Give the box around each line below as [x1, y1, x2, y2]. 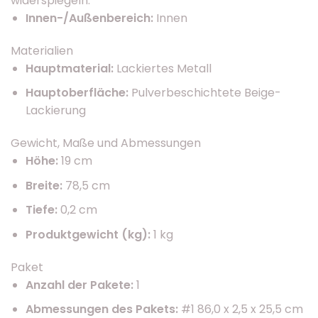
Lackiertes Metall [113, 60, 212, 77]
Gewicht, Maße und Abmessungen [11, 135, 201, 152]
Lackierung [25, 102, 86, 119]
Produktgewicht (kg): [25, 226, 150, 243]
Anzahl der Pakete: [25, 276, 133, 293]
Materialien [11, 42, 73, 59]
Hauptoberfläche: [25, 84, 128, 102]
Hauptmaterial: [25, 60, 114, 77]
